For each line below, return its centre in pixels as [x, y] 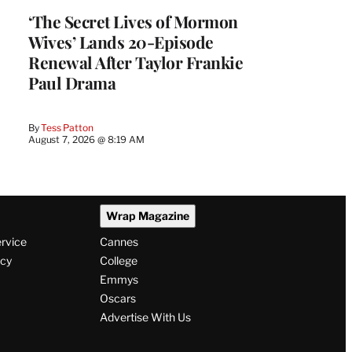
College [118, 261]
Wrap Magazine [147, 216]
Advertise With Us [145, 317]
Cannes [119, 242]
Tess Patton [67, 127]
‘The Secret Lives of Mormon [133, 21]
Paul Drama [72, 82]
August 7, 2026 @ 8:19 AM [86, 139]
